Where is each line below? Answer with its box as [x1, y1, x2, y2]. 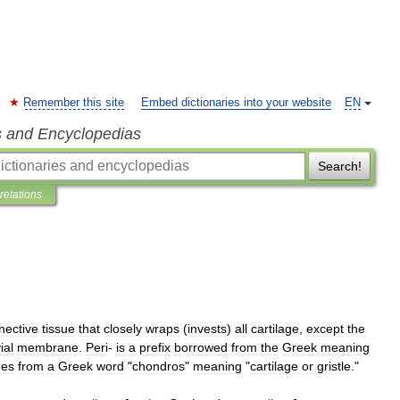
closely [104, 321, 142, 336]
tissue [42, 321, 75, 336]
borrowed [174, 340, 228, 354]
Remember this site [23, 96, 124, 109]
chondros [132, 359, 185, 373]
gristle [317, 359, 351, 373]
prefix [139, 340, 171, 354]
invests [187, 321, 227, 336]
